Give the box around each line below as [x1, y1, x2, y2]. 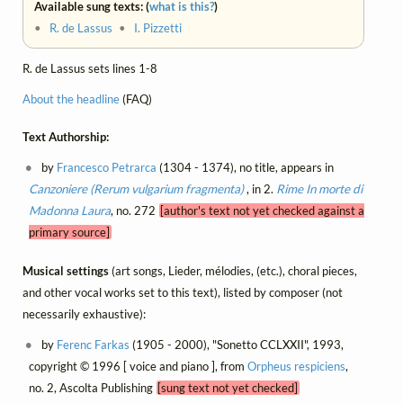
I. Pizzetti [134, 21, 183, 36]
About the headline [22, 91, 120, 106]
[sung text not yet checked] [157, 380, 299, 395]
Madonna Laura [28, 203, 111, 219]
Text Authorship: [22, 130, 109, 145]
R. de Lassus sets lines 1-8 [22, 60, 157, 76]
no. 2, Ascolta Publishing [28, 380, 157, 395]
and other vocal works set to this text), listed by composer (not [22, 284, 343, 300]
